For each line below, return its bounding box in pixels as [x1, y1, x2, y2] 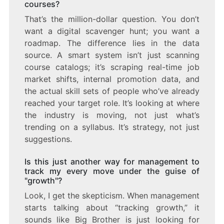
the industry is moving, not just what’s [24, 109, 200, 120]
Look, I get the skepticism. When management [24, 190, 200, 200]
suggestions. [24, 133, 72, 144]
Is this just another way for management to [24, 156, 200, 166]
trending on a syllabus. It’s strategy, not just [24, 121, 200, 132]
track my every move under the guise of [24, 165, 200, 176]
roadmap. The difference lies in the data [24, 37, 200, 48]
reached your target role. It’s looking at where [24, 97, 200, 108]
